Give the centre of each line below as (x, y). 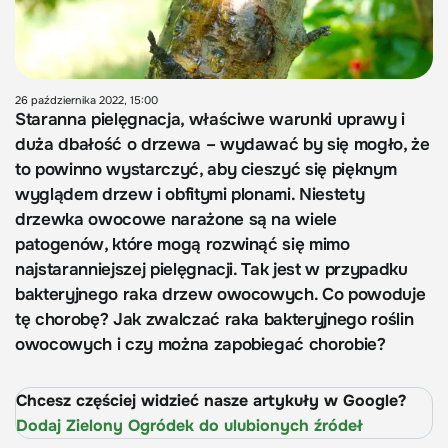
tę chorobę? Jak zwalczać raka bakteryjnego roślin (214, 320)
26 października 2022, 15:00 (86, 100)
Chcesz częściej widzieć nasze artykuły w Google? (211, 401)
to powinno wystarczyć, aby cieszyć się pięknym (206, 170)
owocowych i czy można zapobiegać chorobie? (200, 345)
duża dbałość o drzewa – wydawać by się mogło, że (222, 145)
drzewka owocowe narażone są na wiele (176, 220)
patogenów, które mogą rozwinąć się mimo (182, 245)
